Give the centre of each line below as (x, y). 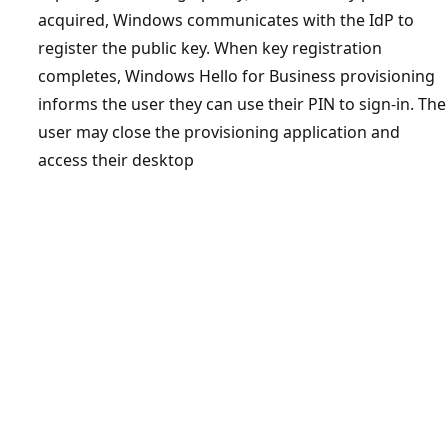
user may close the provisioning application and (219, 132)
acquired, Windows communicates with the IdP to (226, 20)
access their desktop (116, 160)
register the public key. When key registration (210, 48)
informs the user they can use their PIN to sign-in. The (242, 104)
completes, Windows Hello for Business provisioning (236, 76)
